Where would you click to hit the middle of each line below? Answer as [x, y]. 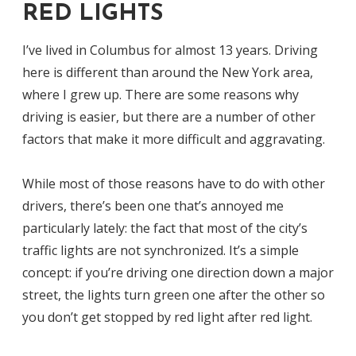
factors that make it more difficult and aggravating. [174, 139]
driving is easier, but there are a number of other [169, 116]
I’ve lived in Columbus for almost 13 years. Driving [170, 50]
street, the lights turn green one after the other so [174, 294]
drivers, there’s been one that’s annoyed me [153, 205]
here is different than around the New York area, [168, 72]
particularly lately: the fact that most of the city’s [165, 228]
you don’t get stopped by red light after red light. [167, 317]
